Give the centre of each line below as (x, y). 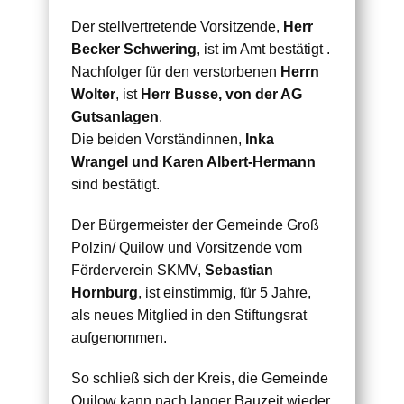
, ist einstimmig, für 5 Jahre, (225, 293)
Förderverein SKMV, (138, 271)
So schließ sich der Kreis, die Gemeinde (200, 379)
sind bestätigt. (115, 185)
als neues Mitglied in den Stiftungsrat (189, 316)
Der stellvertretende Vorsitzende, (177, 27)
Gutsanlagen (115, 117)
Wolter (93, 95)
